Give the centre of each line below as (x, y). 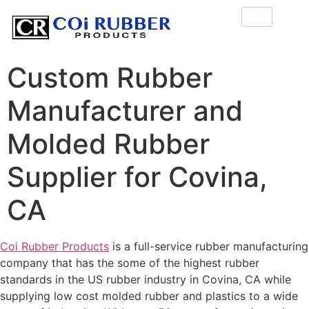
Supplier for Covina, (137, 177)
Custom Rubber (110, 78)
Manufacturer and (125, 111)
